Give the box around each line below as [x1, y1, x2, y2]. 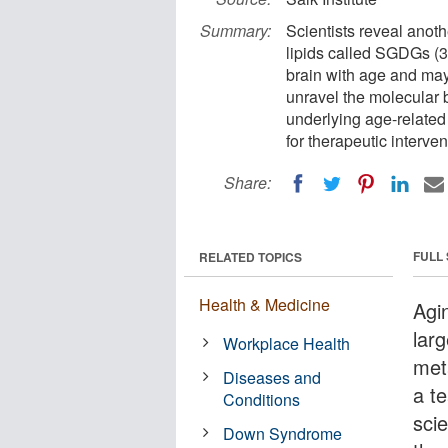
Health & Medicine [199, 292, 330, 316]
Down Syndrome [223, 421, 343, 445]
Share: [224, 171, 271, 194]
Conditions [223, 387, 301, 411]
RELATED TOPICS [199, 247, 302, 266]
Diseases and [223, 365, 322, 389]
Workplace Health [223, 331, 351, 355]
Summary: [200, 19, 271, 42]
